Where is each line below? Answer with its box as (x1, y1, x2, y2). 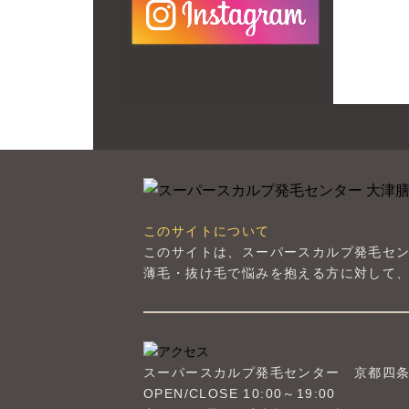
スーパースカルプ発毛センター (143, 364, 354, 380)
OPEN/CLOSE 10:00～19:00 (143, 385, 336, 401)
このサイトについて (143, 224, 270, 239)
